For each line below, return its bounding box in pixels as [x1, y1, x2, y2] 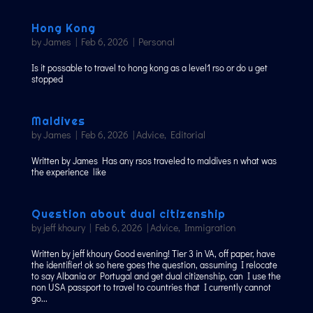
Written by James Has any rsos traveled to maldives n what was [31, 154, 277, 167]
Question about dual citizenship [31, 207, 226, 222]
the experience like [31, 166, 106, 178]
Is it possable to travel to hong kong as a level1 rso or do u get [31, 61, 268, 74]
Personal [138, 35, 175, 49]
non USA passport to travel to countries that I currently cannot [31, 281, 271, 293]
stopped [31, 73, 63, 85]
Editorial [170, 128, 205, 142]
